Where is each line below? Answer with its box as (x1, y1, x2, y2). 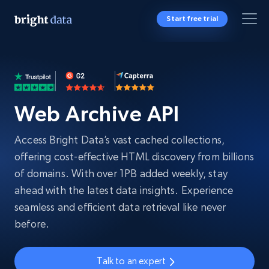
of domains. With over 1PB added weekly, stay (14, 167, 228, 180)
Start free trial (166, 14, 218, 23)
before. (14, 217, 50, 230)
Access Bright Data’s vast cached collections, (14, 133, 225, 146)
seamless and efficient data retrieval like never (14, 201, 226, 213)
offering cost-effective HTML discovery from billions (14, 150, 255, 163)
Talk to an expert (96, 255, 166, 267)
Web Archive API (14, 101, 180, 126)
